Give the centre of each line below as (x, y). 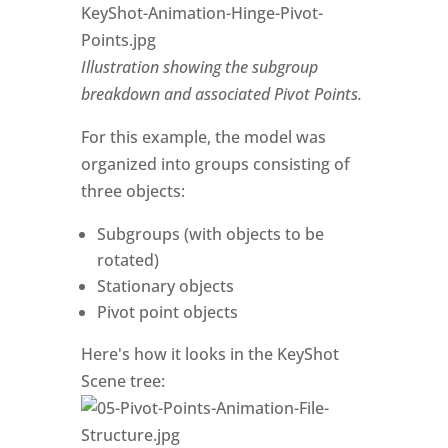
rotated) (127, 260)
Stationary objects (165, 286)
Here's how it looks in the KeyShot (209, 354)
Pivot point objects (167, 312)
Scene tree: (122, 381)
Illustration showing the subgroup (199, 67)
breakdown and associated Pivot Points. (221, 94)
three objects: (132, 191)
